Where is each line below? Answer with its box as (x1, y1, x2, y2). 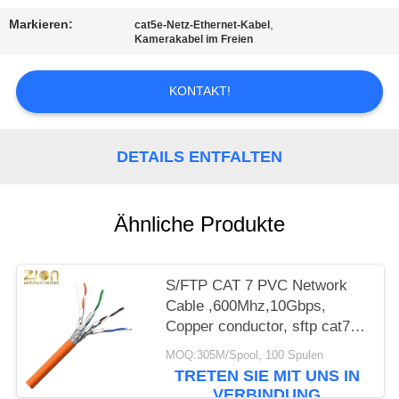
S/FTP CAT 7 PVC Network (166, 277, 348, 295)
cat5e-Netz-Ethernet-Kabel (134, 19, 271, 32)
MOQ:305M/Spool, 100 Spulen (166, 348, 324, 362)
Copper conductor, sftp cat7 (166, 318, 351, 336)
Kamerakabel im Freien (134, 33, 254, 46)
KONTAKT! (168, 84, 231, 99)
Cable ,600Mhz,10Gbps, (166, 297, 327, 315)
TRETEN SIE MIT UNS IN (174, 366, 360, 385)
